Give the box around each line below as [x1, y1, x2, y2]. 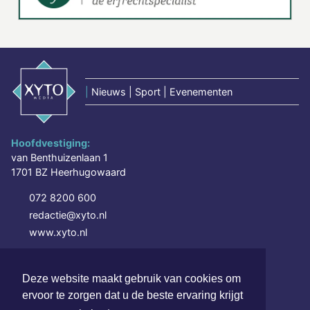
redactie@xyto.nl [29, 208, 107, 221]
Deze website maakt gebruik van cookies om [22, 273, 241, 285]
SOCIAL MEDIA [11, 253, 74, 266]
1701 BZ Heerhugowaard [11, 165, 126, 178]
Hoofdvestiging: [11, 136, 90, 149]
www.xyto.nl [29, 226, 87, 238]
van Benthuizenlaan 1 [11, 151, 108, 163]
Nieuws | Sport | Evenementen [91, 85, 232, 98]
